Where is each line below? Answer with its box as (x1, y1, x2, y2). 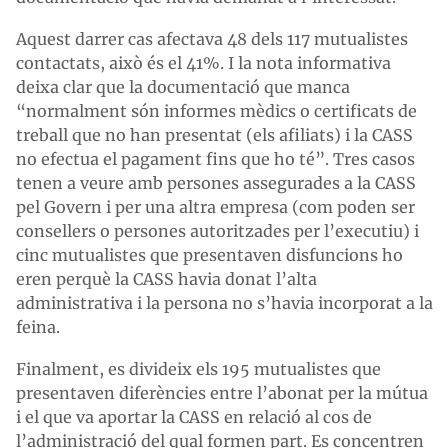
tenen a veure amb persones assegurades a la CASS (16, 172, 416, 193)
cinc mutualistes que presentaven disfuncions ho (16, 244, 403, 265)
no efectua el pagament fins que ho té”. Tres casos (16, 148, 415, 169)
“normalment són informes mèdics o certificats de (16, 100, 417, 121)
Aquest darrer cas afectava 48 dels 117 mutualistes (16, 28, 408, 49)
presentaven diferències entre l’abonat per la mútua (16, 382, 428, 403)
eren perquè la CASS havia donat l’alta (16, 268, 317, 289)
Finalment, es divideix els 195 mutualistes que (16, 358, 381, 379)
